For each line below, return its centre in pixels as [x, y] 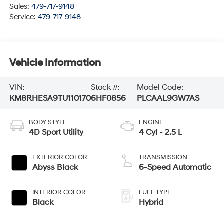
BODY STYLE [48, 123]
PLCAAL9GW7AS [168, 99]
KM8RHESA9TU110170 [50, 99]
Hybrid [151, 203]
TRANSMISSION [163, 158]
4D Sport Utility [56, 133]
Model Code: [160, 88]
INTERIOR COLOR [59, 193]
